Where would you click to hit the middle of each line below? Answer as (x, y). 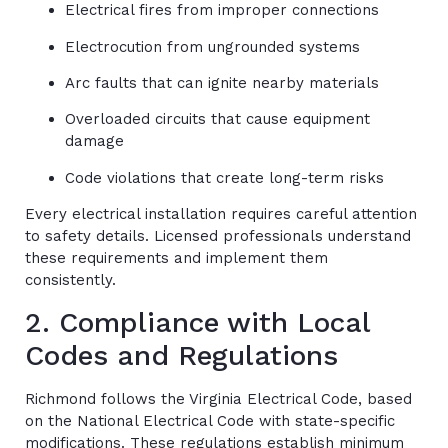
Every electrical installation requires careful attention (221, 214)
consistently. (70, 280)
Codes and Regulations (181, 355)
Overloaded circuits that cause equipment (217, 119)
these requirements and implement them (176, 258)
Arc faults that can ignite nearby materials (222, 82)
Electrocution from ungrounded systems (212, 46)
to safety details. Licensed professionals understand (218, 236)
